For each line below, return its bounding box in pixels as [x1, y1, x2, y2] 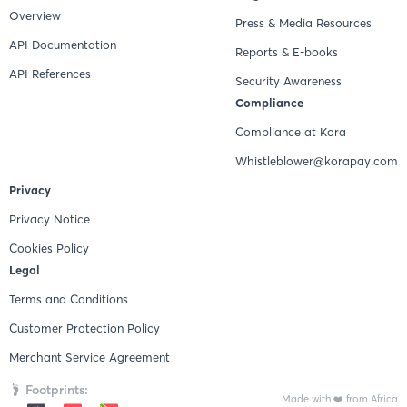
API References [9, 66, 91, 82]
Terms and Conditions [9, 292, 128, 307]
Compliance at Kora [235, 124, 346, 140]
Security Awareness [235, 74, 342, 89]
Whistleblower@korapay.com [235, 154, 398, 169]
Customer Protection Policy [9, 321, 160, 336]
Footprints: [25, 382, 88, 399]
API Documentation [9, 37, 116, 53]
